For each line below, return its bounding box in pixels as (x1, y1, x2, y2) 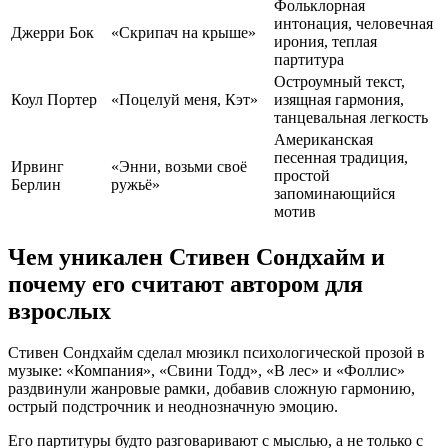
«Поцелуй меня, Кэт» (111, 90, 258, 108)
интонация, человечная (274, 14, 433, 32)
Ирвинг (11, 157, 64, 175)
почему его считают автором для (8, 270, 363, 297)
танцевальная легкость (274, 108, 428, 126)
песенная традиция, (274, 148, 408, 166)
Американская (274, 130, 373, 148)
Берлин (11, 175, 61, 193)
